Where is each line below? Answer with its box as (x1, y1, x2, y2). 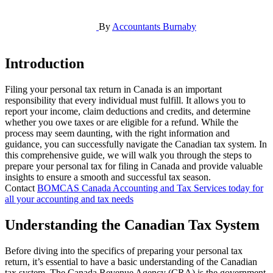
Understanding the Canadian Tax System (5, 216, 260, 233)
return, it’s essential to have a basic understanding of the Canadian (5, 256, 257, 267)
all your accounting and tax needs (5, 193, 133, 204)
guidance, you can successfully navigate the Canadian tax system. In (5, 138, 267, 149)
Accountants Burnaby (112, 21, 196, 32)
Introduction (5, 55, 84, 71)
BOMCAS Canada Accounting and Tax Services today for (37, 182, 263, 193)
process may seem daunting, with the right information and (5, 127, 230, 138)
